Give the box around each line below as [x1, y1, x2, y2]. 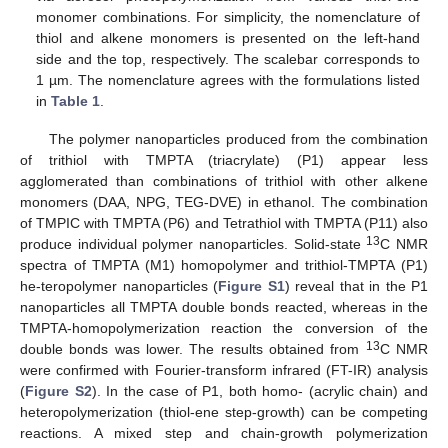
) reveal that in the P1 [284, 278, 428, 295]
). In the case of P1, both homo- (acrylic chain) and [91, 383, 429, 400]
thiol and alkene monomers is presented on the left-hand [36, 30, 420, 47]
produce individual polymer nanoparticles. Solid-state [20, 236, 367, 253]
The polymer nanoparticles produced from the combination [48, 131, 428, 148]
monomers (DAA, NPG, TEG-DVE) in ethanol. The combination [20, 194, 428, 211]
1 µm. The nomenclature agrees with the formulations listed [36, 72, 420, 89]
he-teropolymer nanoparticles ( [20, 278, 218, 295]
